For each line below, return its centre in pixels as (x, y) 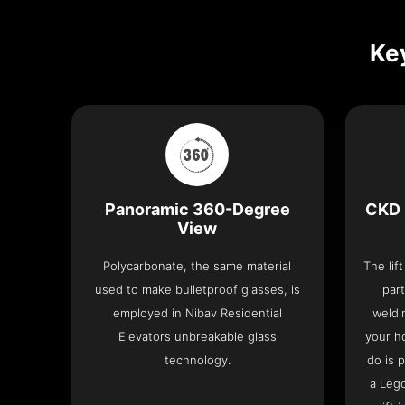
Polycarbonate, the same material (198, 266)
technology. (197, 360)
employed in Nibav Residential (197, 313)
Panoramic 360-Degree (197, 210)
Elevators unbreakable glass (197, 337)
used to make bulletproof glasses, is (197, 290)
